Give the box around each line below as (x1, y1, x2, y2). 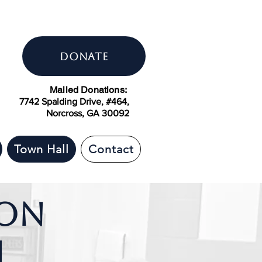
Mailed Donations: (50, 84, 129, 95)
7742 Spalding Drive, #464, (19, 96, 129, 106)
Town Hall (14, 142, 70, 156)
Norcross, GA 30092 (46, 108, 129, 118)
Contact (88, 142, 134, 156)
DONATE (59, 50, 109, 63)
